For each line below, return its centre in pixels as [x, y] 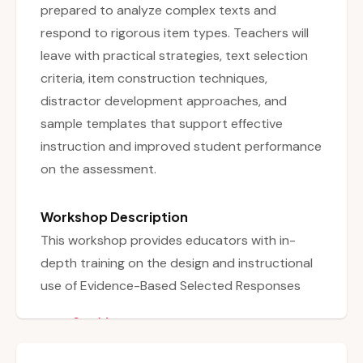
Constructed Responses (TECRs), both [156, 331]
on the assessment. [98, 169]
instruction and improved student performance [181, 147]
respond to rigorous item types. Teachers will [175, 33]
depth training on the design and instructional [177, 263]
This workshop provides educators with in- [168, 241]
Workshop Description [114, 217]
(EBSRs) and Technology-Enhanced [145, 309]
